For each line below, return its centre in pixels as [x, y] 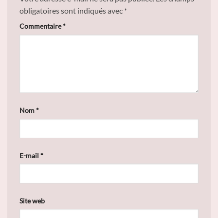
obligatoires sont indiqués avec [72, 11]
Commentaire [41, 26]
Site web [32, 200]
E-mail [30, 155]
